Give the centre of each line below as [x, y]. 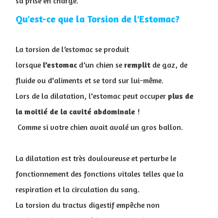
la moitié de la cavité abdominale [75, 111]
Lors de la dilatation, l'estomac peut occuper [91, 96]
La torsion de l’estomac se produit [72, 49]
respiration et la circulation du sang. [78, 189]
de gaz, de [169, 65]
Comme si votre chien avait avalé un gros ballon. [99, 127]
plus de [180, 96]
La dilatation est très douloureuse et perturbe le [96, 158]
